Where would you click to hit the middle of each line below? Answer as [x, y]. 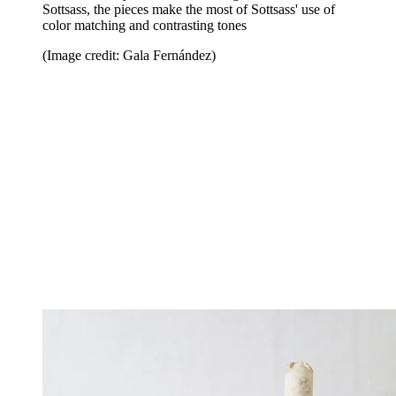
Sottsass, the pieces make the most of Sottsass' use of [189, 10]
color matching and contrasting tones [145, 26]
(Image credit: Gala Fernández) [129, 56]
